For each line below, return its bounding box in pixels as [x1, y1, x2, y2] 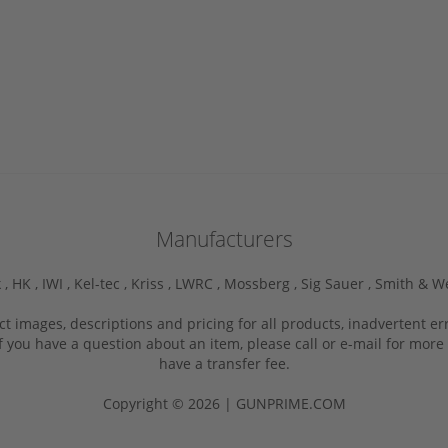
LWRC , [175, 273, 224, 293]
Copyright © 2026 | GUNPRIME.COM [102, 393, 346, 413]
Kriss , [131, 273, 175, 293]
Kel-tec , [74, 273, 131, 293]
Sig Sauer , [301, 273, 375, 293]
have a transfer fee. [158, 353, 290, 373]
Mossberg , [224, 273, 301, 293]
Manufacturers [155, 224, 293, 253]
